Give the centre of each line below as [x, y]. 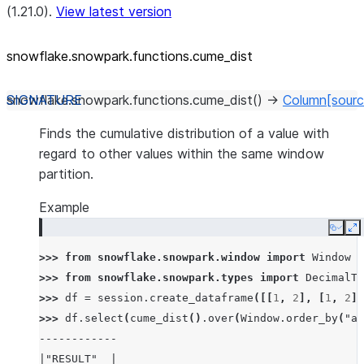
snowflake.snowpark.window [179, 257]
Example [64, 207]
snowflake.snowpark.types [175, 277]
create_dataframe [201, 298]
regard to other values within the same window [182, 154]
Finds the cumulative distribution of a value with [184, 133]
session [120, 298]
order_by [312, 318]
